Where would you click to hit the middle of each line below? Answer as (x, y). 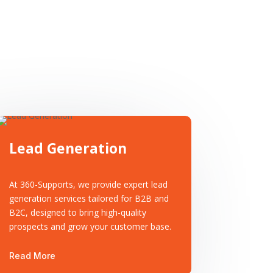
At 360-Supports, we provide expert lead (88, 184)
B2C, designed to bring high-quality (77, 212)
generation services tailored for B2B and (89, 198)
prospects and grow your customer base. (90, 226)
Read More (32, 255)
